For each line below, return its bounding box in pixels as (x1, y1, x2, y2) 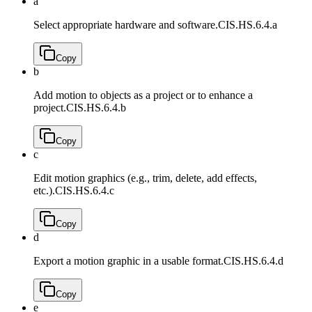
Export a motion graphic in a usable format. (33, 255, 224, 267)
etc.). (33, 185, 55, 197)
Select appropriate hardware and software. (33, 19, 218, 31)
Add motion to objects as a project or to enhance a (33, 89, 253, 102)
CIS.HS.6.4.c (55, 185, 114, 197)
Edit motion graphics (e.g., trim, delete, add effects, (33, 172, 257, 185)
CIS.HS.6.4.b (66, 102, 126, 114)
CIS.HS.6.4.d (224, 255, 283, 267)
